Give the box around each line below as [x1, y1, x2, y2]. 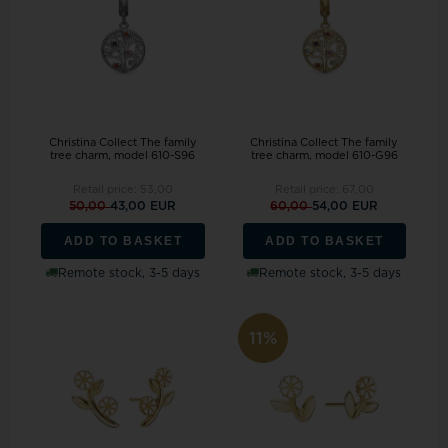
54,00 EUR [312, 199, 379, 212]
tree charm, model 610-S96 [50, 149, 196, 161]
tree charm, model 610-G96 [250, 149, 398, 161]
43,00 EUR [110, 199, 177, 212]
